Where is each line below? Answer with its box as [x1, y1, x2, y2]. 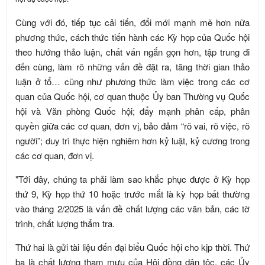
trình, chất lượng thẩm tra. [15, 217, 117, 230]
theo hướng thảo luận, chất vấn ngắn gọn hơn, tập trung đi [15, 46, 250, 58]
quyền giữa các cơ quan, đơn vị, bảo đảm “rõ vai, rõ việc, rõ [15, 119, 250, 132]
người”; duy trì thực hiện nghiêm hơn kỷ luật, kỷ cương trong [15, 134, 250, 147]
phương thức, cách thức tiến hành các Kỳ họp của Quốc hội [15, 31, 250, 43]
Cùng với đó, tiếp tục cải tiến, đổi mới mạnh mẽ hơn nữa [15, 16, 250, 28]
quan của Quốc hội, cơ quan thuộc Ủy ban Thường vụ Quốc [15, 90, 250, 102]
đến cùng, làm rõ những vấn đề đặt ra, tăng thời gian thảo [15, 60, 250, 73]
